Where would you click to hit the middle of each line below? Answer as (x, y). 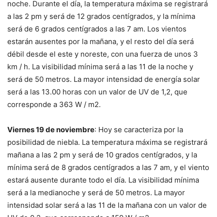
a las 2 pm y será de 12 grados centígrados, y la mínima (101, 16)
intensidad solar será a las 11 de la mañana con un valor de (107, 205)
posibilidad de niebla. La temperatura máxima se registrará (107, 142)
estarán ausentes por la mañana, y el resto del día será (101, 41)
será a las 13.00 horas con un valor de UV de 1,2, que (97, 92)
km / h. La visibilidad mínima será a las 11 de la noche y (100, 66)
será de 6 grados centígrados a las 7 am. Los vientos (97, 29)
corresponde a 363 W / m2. (54, 104)
